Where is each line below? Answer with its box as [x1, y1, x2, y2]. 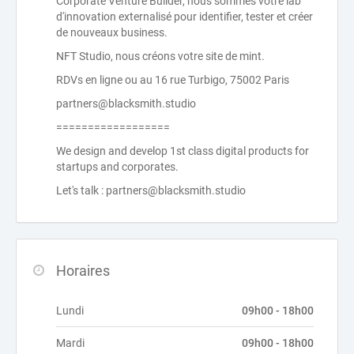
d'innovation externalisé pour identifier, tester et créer [56, 10, 313, 24]
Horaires [56, 262, 110, 280]
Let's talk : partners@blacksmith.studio [56, 184, 246, 198]
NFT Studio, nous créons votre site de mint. [56, 50, 265, 63]
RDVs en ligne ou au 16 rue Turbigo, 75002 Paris [56, 73, 289, 87]
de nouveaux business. [56, 26, 168, 40]
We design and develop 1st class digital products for [56, 145, 309, 158]
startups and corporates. [56, 160, 179, 174]
